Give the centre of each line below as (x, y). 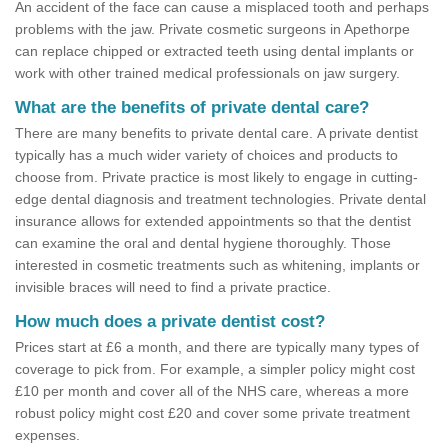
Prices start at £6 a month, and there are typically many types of (217, 347)
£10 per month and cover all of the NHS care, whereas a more (212, 391)
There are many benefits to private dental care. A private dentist (216, 133)
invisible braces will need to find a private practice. (173, 287)
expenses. (47, 435)
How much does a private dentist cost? (170, 322)
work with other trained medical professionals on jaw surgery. (207, 73)
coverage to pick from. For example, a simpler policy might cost (215, 369)
